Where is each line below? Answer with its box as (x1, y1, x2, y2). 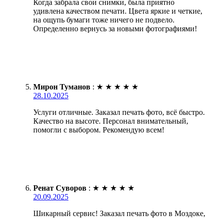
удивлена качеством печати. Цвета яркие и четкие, (33, 6, 202, 15)
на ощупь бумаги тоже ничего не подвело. (33, 15, 175, 24)
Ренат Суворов (33, 183, 87, 192)
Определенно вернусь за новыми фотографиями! (33, 24, 197, 33)
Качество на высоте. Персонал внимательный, (33, 116, 188, 125)
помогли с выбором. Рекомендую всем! (33, 125, 164, 134)
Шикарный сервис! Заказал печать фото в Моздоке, (33, 209, 205, 218)
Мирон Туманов (33, 82, 90, 91)
